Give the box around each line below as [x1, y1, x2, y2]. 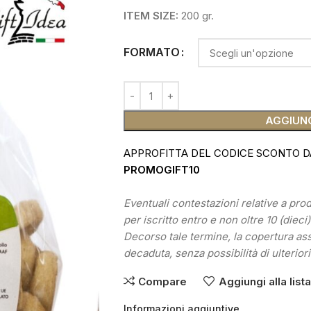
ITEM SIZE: [123, 9, 178, 22]
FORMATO [123, 45, 180, 60]
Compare [138, 275, 187, 288]
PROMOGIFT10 [123, 163, 200, 176]
